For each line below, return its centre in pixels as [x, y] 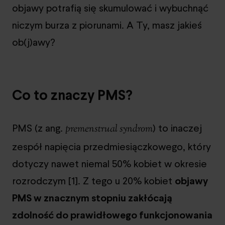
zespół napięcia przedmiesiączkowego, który [111, 146]
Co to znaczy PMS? [72, 95]
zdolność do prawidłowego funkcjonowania [112, 215]
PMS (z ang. [39, 128]
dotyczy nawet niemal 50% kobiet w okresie [109, 163]
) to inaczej [177, 128]
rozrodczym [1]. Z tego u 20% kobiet [93, 181]
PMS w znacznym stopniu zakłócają [92, 198]
